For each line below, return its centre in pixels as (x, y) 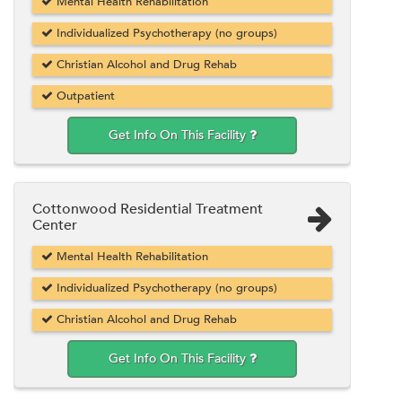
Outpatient (84, 96)
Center (55, 225)
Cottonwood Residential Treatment (148, 209)
